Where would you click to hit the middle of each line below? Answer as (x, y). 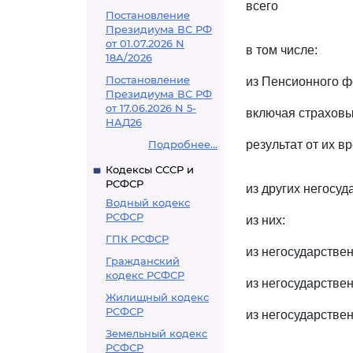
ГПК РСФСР (137, 239)
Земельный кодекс (156, 333)
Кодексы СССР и (150, 169)
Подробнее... (183, 144)
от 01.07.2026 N (145, 43)
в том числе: (282, 50)
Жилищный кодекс (157, 297)
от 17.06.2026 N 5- (151, 108)
